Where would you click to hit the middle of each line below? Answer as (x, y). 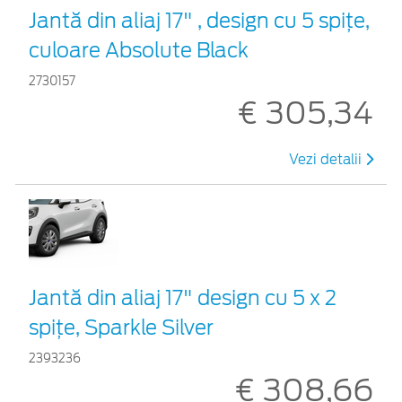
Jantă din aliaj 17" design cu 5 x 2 (183, 297)
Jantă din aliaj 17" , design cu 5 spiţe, (199, 20)
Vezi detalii (327, 159)
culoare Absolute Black (139, 50)
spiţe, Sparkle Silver (121, 327)
